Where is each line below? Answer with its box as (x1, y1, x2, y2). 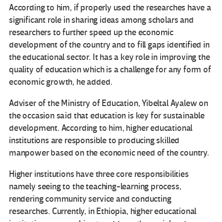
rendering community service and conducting (9, 193, 171, 204)
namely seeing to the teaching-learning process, (9, 181, 181, 192)
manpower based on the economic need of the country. (9, 147, 209, 158)
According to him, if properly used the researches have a (9, 2, 211, 13)
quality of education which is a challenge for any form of (9, 64, 211, 75)
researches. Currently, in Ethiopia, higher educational (9, 206, 197, 217)
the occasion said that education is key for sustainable (9, 110, 205, 121)
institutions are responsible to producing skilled (9, 135, 180, 146)
